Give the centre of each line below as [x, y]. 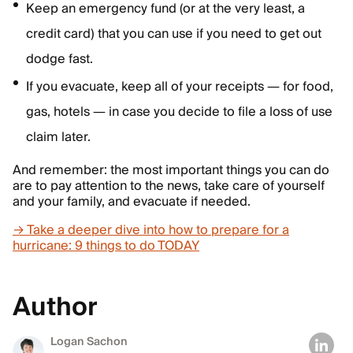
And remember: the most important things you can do [171, 170]
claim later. [58, 137]
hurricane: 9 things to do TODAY [106, 246]
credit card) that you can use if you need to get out [174, 34]
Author [55, 307]
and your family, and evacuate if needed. [132, 202]
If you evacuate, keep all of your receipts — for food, [180, 87]
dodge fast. [59, 59]
